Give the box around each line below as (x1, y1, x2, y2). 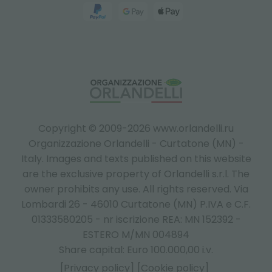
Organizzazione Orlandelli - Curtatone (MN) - (28, 137, 244, 151)
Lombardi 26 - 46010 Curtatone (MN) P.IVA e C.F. (21, 197, 251, 211)
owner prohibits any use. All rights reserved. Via (24, 182, 248, 196)
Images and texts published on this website (46, 152, 251, 166)
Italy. (21, 152, 46, 166)
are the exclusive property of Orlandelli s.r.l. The (22, 167, 250, 181)
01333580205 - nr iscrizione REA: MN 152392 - (31, 212, 241, 226)
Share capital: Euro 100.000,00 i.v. (59, 243, 213, 257)
